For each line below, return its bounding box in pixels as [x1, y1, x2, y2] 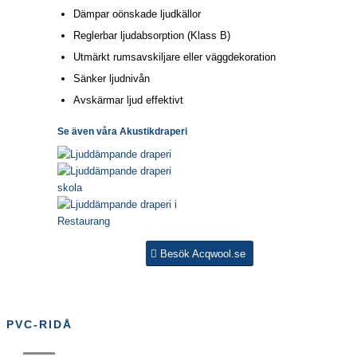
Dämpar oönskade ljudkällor [73, 7, 201, 20]
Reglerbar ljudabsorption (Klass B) [73, 29, 230, 41]
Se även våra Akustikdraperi [57, 125, 187, 137]
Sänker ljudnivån [73, 72, 150, 84]
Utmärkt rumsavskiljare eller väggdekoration [73, 50, 276, 63]
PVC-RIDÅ [6, 317, 73, 331]
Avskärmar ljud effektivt [73, 93, 183, 106]
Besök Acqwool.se [160, 247, 246, 260]
